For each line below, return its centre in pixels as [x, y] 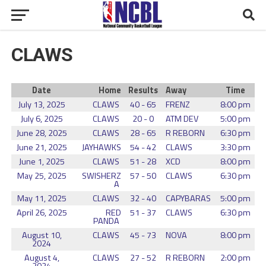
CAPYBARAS [189, 198]
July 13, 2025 [42, 104]
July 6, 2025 [42, 119]
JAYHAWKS [101, 147]
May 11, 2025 [42, 198]
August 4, [42, 258]
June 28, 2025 [42, 133]
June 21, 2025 [42, 147]
